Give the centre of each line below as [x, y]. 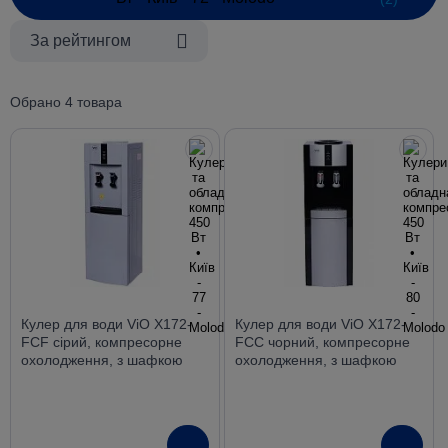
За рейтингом [80, 40]
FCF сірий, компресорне [101, 342]
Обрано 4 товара [66, 102]
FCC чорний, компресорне [322, 342]
